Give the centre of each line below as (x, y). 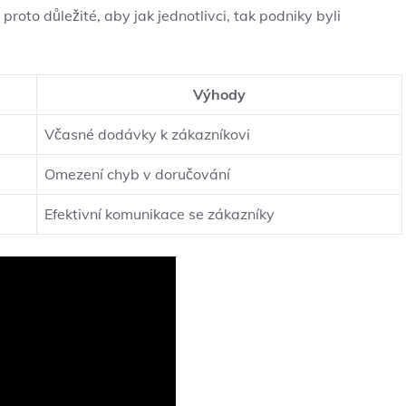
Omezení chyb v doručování (137, 174)
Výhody (219, 95)
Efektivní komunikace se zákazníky (159, 214)
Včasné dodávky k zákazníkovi (147, 135)
